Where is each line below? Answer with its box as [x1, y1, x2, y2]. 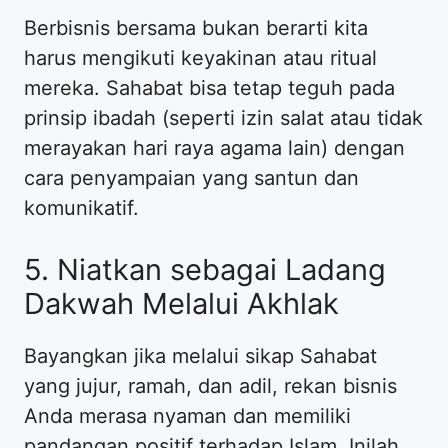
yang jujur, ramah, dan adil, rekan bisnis [24, 374, 397, 399]
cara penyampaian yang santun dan [24, 166, 359, 191]
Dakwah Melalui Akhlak [24, 286, 339, 322]
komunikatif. [24, 196, 139, 221]
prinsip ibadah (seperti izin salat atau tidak [24, 106, 423, 131]
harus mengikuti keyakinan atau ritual [24, 46, 377, 71]
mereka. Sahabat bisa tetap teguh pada [24, 76, 395, 101]
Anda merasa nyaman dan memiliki [24, 404, 351, 429]
